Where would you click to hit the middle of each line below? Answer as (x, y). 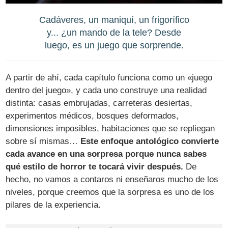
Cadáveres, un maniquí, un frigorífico (114, 19)
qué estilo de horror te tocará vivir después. (95, 167)
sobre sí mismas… (43, 141)
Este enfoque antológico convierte (150, 141)
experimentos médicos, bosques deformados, (92, 116)
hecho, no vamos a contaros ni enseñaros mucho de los (112, 180)
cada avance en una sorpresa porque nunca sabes (106, 154)
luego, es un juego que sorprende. (114, 45)
